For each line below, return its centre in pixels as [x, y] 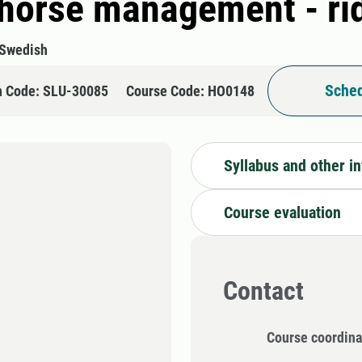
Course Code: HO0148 [190, 90]
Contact [263, 291]
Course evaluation [282, 212]
